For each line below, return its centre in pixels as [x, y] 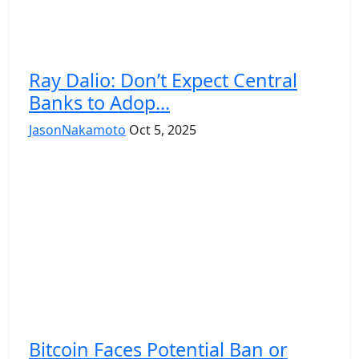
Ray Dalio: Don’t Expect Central [163, 80]
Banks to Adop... [99, 102]
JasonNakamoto [77, 129]
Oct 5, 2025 [163, 129]
